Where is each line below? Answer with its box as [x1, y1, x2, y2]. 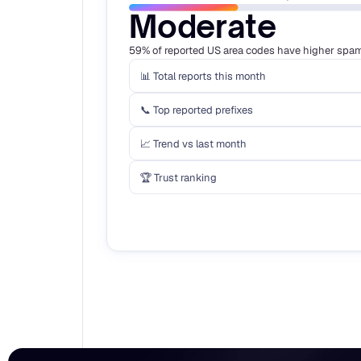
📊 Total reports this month [140, 68, 266, 83]
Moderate [129, 7, 276, 45]
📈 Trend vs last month [140, 136, 247, 151]
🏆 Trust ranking [140, 170, 217, 185]
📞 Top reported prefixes [140, 102, 253, 117]
